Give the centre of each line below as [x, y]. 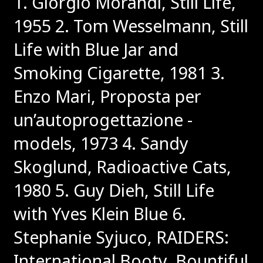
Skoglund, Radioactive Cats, [122, 167]
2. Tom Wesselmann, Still [150, 26]
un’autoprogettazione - [103, 120]
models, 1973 [66, 143]
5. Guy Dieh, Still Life [133, 190]
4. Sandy [153, 143]
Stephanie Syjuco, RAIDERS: [121, 237]
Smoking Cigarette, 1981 [110, 73]
